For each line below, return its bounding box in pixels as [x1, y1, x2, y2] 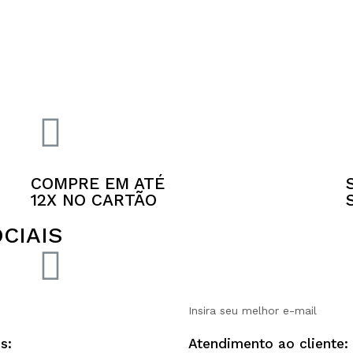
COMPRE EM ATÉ [30, 173, 165, 193]
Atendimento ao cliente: [188, 335, 348, 351]
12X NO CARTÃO [30, 190, 157, 210]
